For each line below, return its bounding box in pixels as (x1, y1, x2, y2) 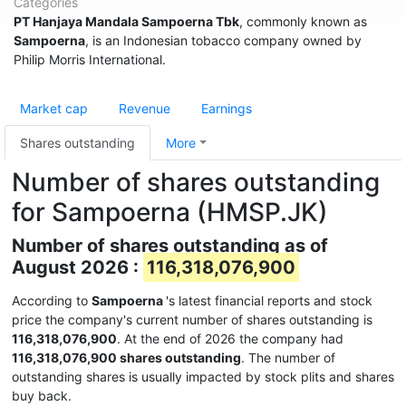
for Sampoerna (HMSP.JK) (12, 197, 328, 227)
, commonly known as (239, 14, 367, 29)
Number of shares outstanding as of (12, 235, 328, 256)
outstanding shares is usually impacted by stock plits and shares (12, 369, 394, 384)
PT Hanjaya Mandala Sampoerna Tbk (14, 14, 239, 29)
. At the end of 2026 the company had (117, 331, 343, 346)
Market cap (20, 101, 88, 116)
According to (12, 293, 92, 308)
